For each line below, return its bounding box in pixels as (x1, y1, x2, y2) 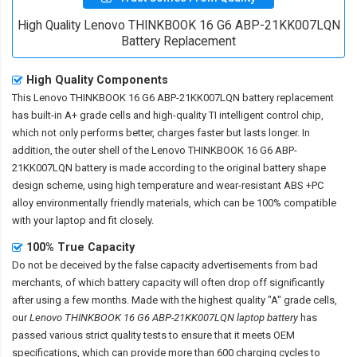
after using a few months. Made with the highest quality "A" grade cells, (12, 293, 337, 306)
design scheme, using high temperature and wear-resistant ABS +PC (12, 178, 324, 191)
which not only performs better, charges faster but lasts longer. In (12, 126, 310, 139)
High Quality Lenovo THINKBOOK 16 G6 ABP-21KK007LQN (17, 18, 340, 33)
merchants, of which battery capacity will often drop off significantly (12, 276, 324, 288)
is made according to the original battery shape (107, 161, 326, 174)
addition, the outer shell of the (12, 143, 151, 156)
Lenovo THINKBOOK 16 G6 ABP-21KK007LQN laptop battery (29, 311, 298, 324)
